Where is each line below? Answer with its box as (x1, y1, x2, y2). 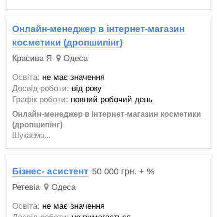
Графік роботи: (12, 94, 69, 104)
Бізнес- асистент (12, 166, 89, 177)
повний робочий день (71, 94, 153, 104)
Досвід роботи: (12, 83, 70, 93)
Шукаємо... (12, 131, 51, 139)
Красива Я (12, 54, 52, 63)
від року (72, 83, 102, 93)
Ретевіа (12, 183, 40, 192)
